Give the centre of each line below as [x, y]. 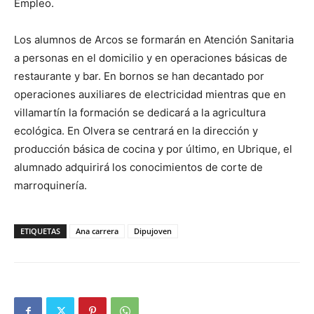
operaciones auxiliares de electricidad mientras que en [150, 94]
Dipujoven [153, 231]
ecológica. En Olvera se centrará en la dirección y [136, 131]
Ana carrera [97, 231]
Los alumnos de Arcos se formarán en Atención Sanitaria [154, 40]
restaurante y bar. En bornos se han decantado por [139, 76]
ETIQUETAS [40, 231]
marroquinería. [50, 185]
